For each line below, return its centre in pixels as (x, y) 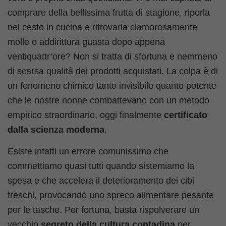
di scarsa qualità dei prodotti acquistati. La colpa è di (113, 71)
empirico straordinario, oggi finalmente (86, 115)
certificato (186, 115)
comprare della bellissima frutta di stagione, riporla (109, 13)
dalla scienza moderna (56, 130)
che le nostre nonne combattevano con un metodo (108, 100)
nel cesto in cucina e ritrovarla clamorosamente (102, 27)
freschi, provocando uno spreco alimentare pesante (111, 195)
